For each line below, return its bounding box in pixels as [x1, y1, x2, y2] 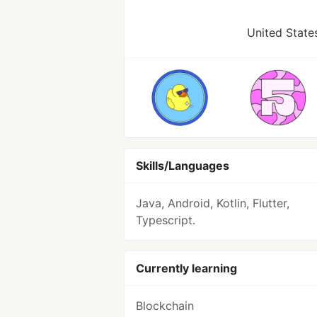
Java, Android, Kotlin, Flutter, [136, 196, 289, 210]
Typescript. [136, 213, 195, 227]
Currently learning [136, 261, 237, 275]
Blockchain [136, 299, 194, 313]
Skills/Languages [136, 158, 229, 173]
